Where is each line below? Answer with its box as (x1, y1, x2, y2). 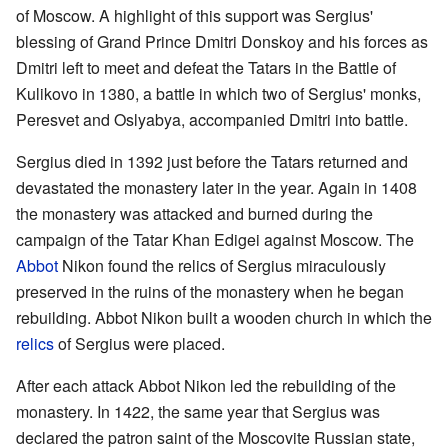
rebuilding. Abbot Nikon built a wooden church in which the (16, 305, 432, 329)
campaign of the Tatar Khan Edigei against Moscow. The (16, 227, 414, 251)
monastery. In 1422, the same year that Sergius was (16, 399, 380, 423)
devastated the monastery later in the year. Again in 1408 (16, 175, 417, 199)
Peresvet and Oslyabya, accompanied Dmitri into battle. (16, 107, 408, 131)
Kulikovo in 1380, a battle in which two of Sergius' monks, (16, 81, 421, 105)
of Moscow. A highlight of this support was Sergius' (16, 3, 373, 27)
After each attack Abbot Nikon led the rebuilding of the (16, 373, 396, 397)
